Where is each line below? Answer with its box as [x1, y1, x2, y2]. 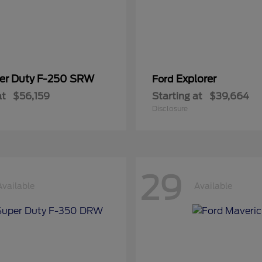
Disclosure [152, 104, 188, 113]
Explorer [176, 73, 216, 85]
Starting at [152, 91, 202, 102]
